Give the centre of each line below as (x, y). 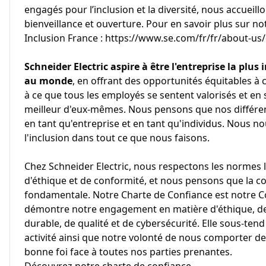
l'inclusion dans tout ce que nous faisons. (117, 138)
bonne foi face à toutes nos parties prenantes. (128, 252)
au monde (48, 81)
